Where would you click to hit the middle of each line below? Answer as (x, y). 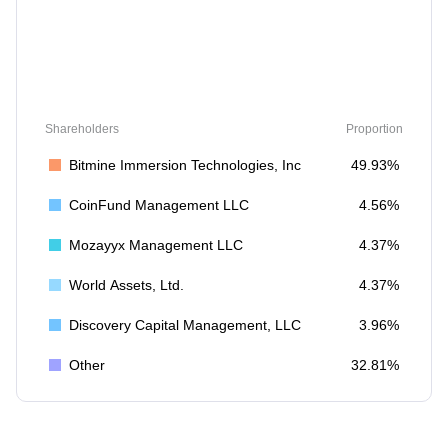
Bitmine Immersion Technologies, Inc (185, 165)
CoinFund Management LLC (159, 205)
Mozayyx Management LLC (156, 245)
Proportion (374, 129)
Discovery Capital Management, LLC (185, 325)
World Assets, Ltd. (126, 285)
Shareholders (82, 129)
